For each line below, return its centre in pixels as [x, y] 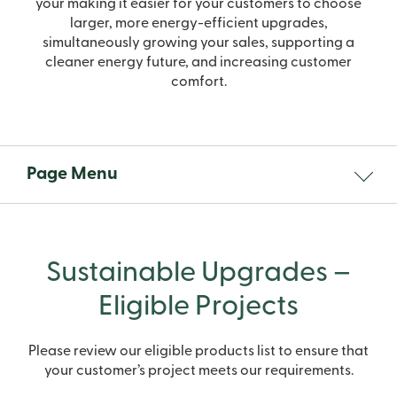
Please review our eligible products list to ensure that [198, 351]
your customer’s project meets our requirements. [198, 371]
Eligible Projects [198, 307]
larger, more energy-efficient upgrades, [198, 23]
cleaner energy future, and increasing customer [198, 62]
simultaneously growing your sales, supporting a [198, 43]
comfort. [198, 82]
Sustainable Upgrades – [198, 273]
